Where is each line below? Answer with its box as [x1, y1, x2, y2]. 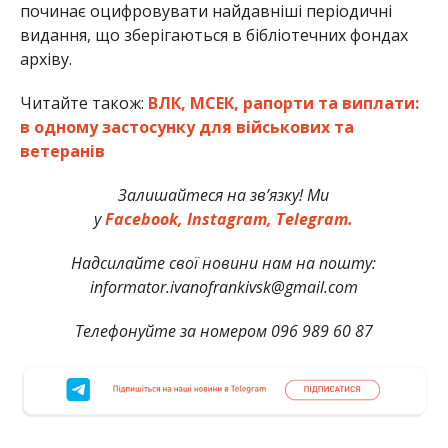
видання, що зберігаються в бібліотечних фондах [19, 23, 408, 46]
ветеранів [19, 139, 105, 162]
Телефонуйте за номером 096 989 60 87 [74, 319, 373, 342]
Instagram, [187, 207, 273, 230]
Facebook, [105, 207, 184, 230]
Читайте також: [19, 91, 148, 114]
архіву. [19, 47, 72, 70]
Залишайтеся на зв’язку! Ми [118, 183, 330, 206]
